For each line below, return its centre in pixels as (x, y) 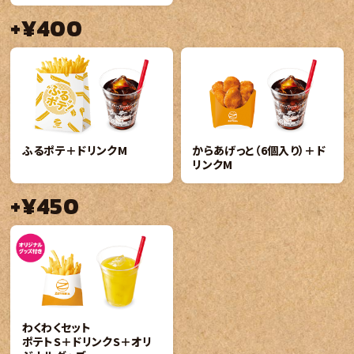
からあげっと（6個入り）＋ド (259, 150)
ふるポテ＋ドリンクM (75, 150)
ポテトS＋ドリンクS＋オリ (87, 342)
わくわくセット (56, 328)
